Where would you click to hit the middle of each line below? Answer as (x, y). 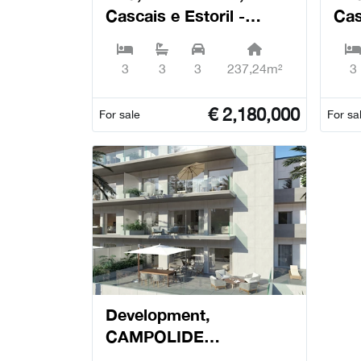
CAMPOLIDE (155, 336)
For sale (120, 114)
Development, (158, 314)
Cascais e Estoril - (175, 15)
